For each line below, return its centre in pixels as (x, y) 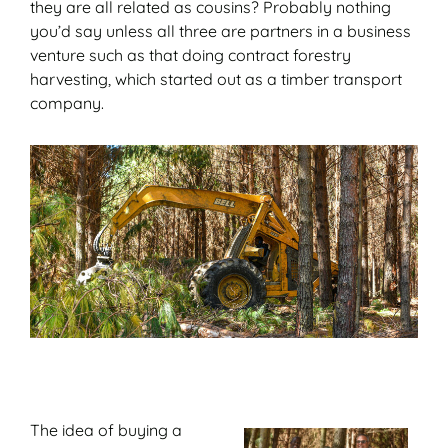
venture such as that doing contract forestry (190, 54)
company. (67, 102)
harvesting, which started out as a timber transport (216, 78)
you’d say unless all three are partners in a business (220, 30)
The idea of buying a (106, 430)
